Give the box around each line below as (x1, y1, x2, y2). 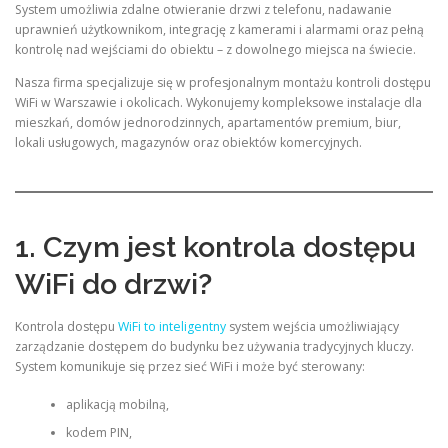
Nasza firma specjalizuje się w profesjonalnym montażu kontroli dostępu (15, 73, 431, 91)
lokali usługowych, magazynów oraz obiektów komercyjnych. (15, 133, 362, 151)
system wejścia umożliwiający (226, 317, 399, 335)
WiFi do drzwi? (15, 267, 212, 302)
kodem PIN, (65, 423, 132, 441)
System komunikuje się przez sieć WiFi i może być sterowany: (15, 357, 365, 375)
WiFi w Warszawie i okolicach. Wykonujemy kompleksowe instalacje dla (15, 93, 422, 111)
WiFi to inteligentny (118, 317, 226, 335)
